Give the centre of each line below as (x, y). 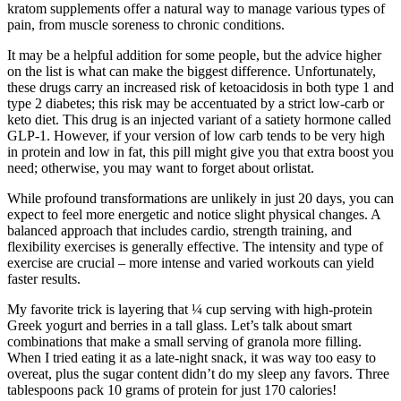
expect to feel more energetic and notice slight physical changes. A (194, 214)
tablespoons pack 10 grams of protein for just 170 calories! (172, 389)
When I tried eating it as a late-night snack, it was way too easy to (192, 357)
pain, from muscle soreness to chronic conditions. (146, 24)
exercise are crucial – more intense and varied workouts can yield (191, 262)
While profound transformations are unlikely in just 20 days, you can (200, 198)
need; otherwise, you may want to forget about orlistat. (161, 167)
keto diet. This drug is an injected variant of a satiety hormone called (199, 119)
